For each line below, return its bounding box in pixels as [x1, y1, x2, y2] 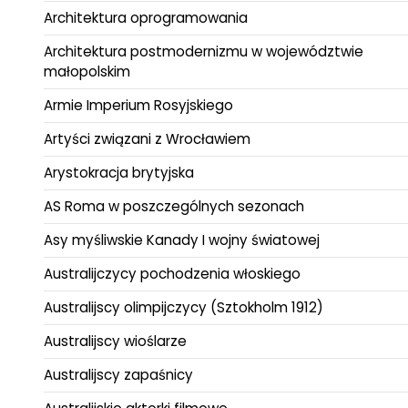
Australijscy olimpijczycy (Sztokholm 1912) [44, 297, 323, 317]
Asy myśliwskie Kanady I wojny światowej [44, 229, 320, 250]
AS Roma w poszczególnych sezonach [44, 196, 304, 216]
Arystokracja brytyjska [44, 162, 194, 182]
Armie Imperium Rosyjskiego [44, 95, 233, 115]
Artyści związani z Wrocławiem [44, 128, 250, 148]
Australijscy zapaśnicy [44, 364, 193, 384]
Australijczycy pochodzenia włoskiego [44, 263, 301, 283]
